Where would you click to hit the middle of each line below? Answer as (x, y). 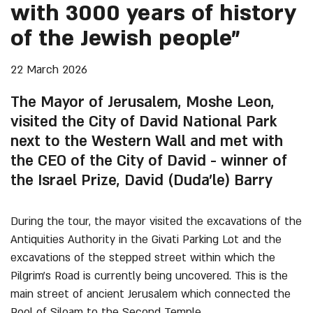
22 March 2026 (49, 70)
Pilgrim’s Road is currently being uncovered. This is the (149, 276)
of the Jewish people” (125, 38)
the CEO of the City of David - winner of (149, 161)
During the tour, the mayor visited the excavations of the (156, 221)
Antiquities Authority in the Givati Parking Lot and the (146, 240)
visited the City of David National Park (144, 122)
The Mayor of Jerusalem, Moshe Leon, (143, 102)
